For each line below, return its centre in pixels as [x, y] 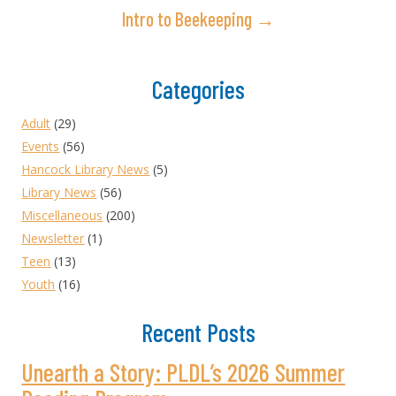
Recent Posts [198, 332]
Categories [198, 89]
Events [41, 146]
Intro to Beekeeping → [198, 19]
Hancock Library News [86, 169]
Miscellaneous [62, 215]
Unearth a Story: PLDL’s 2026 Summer [183, 372]
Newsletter [53, 238]
